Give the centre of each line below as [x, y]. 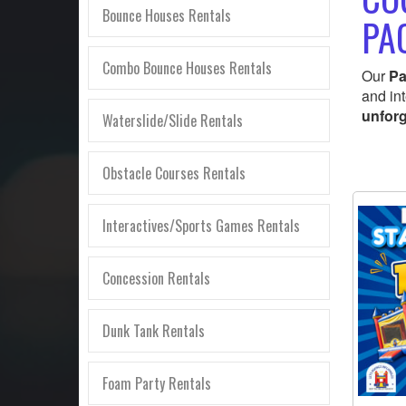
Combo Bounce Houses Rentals [187, 68]
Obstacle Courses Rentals [174, 173]
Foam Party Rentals [157, 383]
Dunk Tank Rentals [154, 330]
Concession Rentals [156, 278]
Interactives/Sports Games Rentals [201, 225]
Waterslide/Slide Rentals [173, 120]
